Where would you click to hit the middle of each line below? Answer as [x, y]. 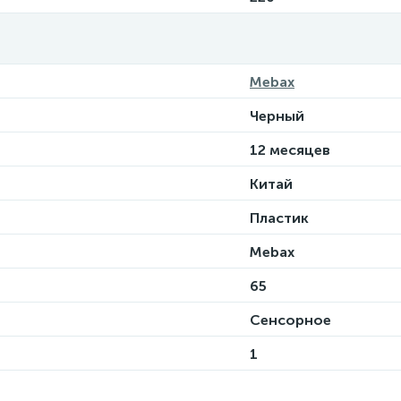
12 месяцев [290, 150]
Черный [277, 116]
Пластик [279, 218]
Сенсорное [290, 320]
